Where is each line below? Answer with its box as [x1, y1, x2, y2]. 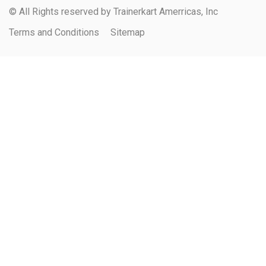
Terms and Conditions [9, 26, 99, 38]
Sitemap [110, 26, 145, 38]
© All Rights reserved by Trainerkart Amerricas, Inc [9, 5, 218, 17]
